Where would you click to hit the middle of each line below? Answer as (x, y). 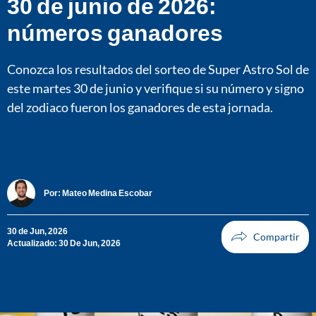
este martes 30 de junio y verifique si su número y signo (156, 88)
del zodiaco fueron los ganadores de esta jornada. (140, 107)
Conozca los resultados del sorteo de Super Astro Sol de (158, 69)
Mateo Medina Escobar (107, 193)
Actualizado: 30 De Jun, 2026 (64, 243)
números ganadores (115, 32)
